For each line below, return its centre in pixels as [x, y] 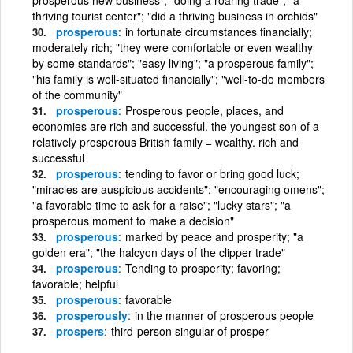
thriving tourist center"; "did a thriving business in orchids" [175, 15]
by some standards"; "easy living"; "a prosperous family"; [173, 63]
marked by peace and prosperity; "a [214, 236]
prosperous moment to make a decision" [133, 220]
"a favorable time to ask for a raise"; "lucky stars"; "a [162, 204]
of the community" [77, 94]
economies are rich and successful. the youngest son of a [176, 126]
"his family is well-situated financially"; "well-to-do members [178, 78]
